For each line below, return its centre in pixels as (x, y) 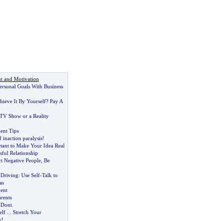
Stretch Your (27, 212)
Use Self (30, 175)
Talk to (50, 175)
